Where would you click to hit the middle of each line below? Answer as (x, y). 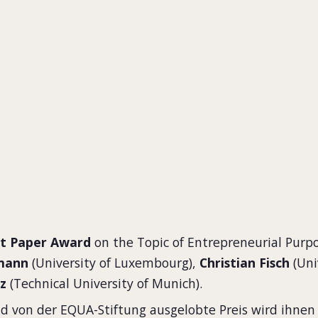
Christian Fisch (245, 262)
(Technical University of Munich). (106, 283)
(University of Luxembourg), (114, 262)
